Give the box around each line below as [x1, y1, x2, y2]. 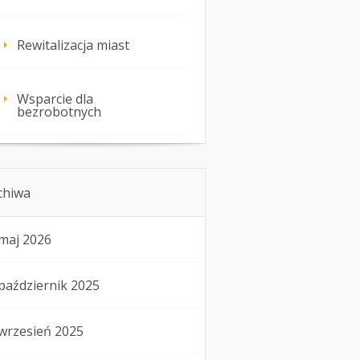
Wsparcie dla [17, 90, 93, 108]
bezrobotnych [17, 103, 101, 121]
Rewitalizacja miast [17, 36, 129, 55]
